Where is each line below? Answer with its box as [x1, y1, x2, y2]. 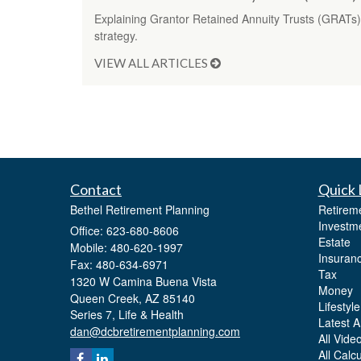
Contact [70, 180, 122, 198]
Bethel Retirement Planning [70, 201, 210, 218]
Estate [317, 233, 351, 250]
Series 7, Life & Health [70, 305, 184, 322]
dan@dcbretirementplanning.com [70, 322, 240, 339]
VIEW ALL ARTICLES [94, 55, 210, 70]
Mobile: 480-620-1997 [70, 239, 183, 255]
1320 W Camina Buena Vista [70, 272, 217, 289]
